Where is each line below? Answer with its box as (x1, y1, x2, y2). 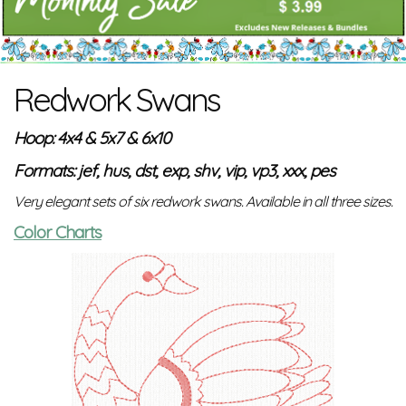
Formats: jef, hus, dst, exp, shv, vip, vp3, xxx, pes (14, 159, 335, 182)
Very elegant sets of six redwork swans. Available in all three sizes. (14, 192, 392, 211)
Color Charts (14, 221, 101, 244)
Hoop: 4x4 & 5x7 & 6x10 (14, 127, 170, 150)
